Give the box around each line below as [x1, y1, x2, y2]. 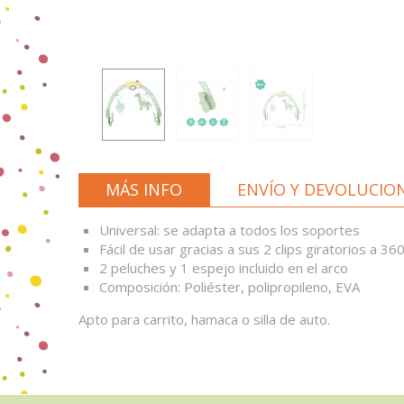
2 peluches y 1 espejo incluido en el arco [98, 259, 348, 277]
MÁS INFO [105, 179, 182, 200]
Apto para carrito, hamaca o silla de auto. [78, 310, 330, 328]
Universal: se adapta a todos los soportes [98, 221, 360, 239]
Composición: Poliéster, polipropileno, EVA [98, 278, 360, 296]
